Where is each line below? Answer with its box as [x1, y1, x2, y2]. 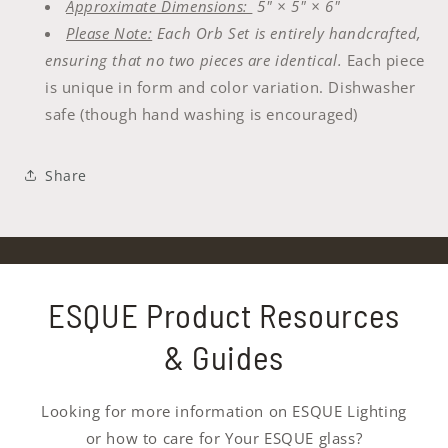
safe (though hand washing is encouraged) [45, 104, 359, 124]
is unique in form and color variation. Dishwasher [45, 77, 416, 97]
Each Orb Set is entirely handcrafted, [152, 23, 423, 43]
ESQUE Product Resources [47, 295, 401, 335]
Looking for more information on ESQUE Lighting [41, 401, 407, 421]
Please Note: [66, 23, 153, 43]
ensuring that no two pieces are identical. [45, 50, 347, 70]
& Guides [163, 337, 285, 377]
